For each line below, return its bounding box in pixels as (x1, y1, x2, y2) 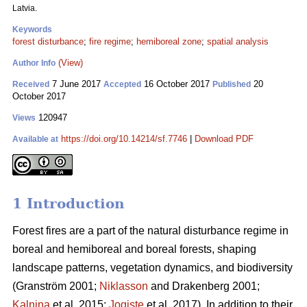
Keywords (12, 25, 52, 34)
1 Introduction (12, 195, 125, 212)
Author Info (12, 58, 56, 68)
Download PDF (195, 134, 254, 144)
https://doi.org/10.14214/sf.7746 (61, 134, 187, 144)
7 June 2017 (49, 79, 103, 89)
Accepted (103, 79, 141, 89)
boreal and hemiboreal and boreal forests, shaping (12, 243, 256, 256)
